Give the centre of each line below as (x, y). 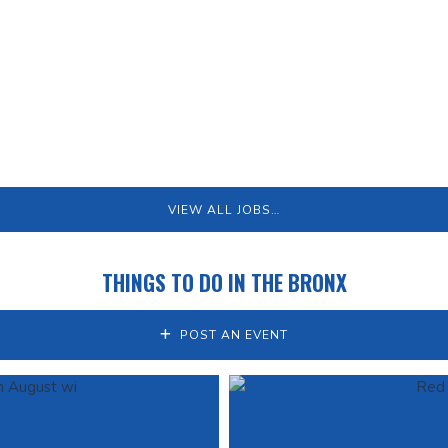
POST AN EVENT (232, 334)
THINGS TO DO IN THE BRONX (224, 282)
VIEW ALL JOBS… (224, 209)
